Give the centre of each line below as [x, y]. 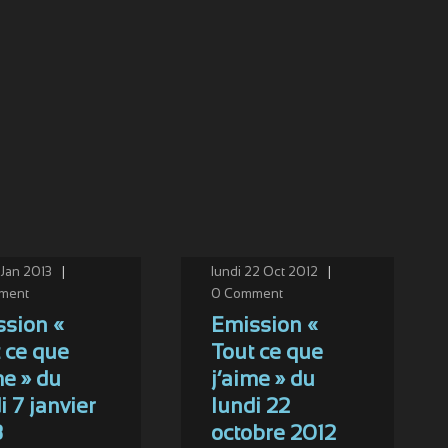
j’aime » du [262, 380]
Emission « [263, 326]
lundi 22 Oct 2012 [264, 273]
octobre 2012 [273, 434]
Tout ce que [266, 353]
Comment [253, 295]
